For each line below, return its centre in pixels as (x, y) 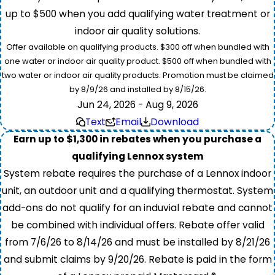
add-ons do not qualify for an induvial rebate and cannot (137, 207)
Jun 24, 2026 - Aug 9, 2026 (137, 104)
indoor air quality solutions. (137, 31)
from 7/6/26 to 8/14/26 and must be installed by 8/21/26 (137, 242)
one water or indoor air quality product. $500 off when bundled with (137, 61)
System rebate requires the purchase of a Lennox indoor (137, 173)
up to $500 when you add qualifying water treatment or (137, 14)
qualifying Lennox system (137, 156)
